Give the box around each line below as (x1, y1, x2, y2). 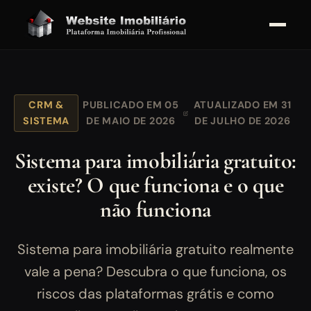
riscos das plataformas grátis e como (37, 285, 274, 303)
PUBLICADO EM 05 (83, 99, 179, 112)
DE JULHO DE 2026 (194, 115, 291, 128)
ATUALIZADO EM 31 (193, 99, 292, 112)
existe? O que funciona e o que (27, 171, 284, 199)
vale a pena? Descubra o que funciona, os (24, 262, 287, 281)
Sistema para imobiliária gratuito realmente (17, 240, 294, 259)
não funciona (99, 196, 212, 224)
